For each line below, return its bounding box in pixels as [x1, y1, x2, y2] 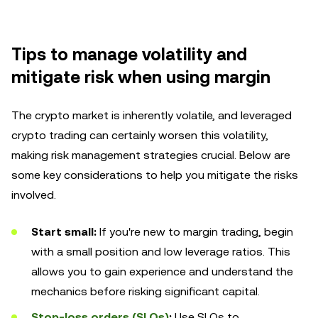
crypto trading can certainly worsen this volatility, [11, 128, 268, 142]
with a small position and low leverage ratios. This [31, 245, 290, 258]
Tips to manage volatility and [11, 45, 247, 65]
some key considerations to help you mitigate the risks [11, 168, 298, 182]
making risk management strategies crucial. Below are [11, 148, 290, 162]
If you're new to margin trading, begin [97, 225, 293, 238]
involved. [11, 188, 56, 202]
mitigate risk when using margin [11, 67, 270, 87]
